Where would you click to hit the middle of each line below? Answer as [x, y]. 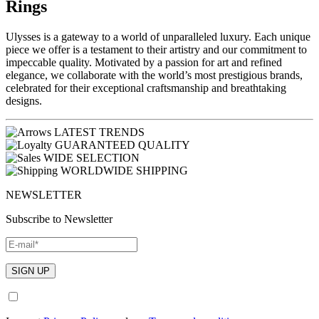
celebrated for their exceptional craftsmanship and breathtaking [146, 88]
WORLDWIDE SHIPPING [124, 170]
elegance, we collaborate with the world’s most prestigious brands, [154, 75]
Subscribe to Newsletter [59, 219]
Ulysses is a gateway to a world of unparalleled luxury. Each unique [158, 36]
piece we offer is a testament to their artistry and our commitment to [156, 49]
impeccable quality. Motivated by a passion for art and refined [144, 62]
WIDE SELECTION [91, 157]
